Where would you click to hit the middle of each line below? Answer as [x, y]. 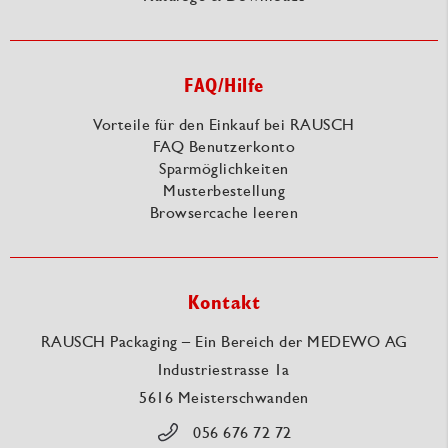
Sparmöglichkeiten [224, 168]
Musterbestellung [224, 190]
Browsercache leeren [224, 212]
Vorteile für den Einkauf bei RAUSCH [224, 124]
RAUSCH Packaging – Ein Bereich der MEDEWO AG [224, 341]
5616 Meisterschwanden [224, 397]
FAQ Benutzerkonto [224, 146]
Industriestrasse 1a [224, 369]
